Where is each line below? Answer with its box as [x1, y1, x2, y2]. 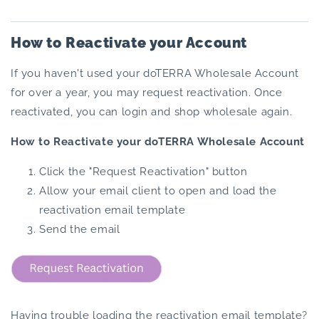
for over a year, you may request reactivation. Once [11, 85, 283, 99]
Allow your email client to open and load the [39, 184, 277, 197]
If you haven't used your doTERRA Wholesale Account [11, 66, 300, 80]
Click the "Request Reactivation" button [39, 164, 248, 178]
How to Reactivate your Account [11, 34, 247, 52]
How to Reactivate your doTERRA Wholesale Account [11, 135, 305, 148]
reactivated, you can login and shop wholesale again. [11, 105, 293, 118]
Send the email [39, 222, 120, 236]
